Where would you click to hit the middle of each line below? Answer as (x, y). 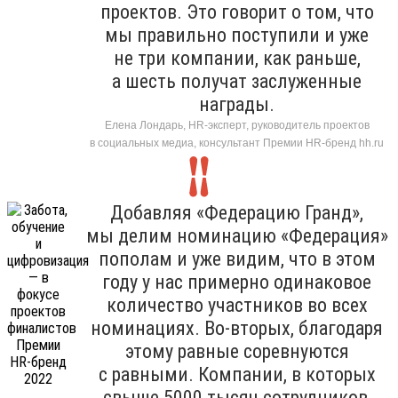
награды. (237, 104)
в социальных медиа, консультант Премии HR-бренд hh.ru (237, 143)
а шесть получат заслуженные (237, 81)
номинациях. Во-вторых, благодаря (237, 328)
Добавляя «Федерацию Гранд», (237, 212)
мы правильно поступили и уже (237, 35)
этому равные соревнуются (237, 351)
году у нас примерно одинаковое (237, 282)
